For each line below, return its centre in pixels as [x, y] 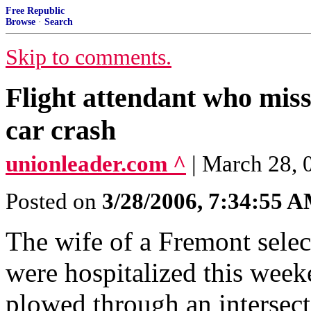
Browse [20, 22]
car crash [61, 130]
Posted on [54, 201]
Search [59, 22]
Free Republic [35, 11]
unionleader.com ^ [96, 164]
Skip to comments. [89, 57]
